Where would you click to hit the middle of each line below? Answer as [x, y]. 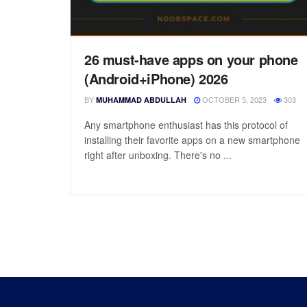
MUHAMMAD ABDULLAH [141, 99]
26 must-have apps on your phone [191, 59]
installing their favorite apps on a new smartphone [192, 139]
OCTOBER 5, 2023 [233, 99]
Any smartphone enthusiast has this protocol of [186, 124]
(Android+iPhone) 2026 [156, 78]
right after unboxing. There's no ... [158, 155]
